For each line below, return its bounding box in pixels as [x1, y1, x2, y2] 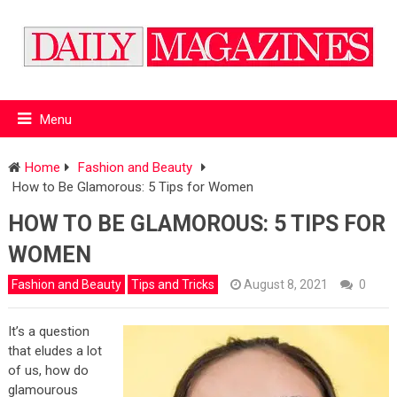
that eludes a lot [7, 342, 102, 359]
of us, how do [7, 362, 89, 378]
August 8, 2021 [243, 276, 328, 292]
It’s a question [7, 323, 90, 339]
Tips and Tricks [130, 276, 214, 292]
